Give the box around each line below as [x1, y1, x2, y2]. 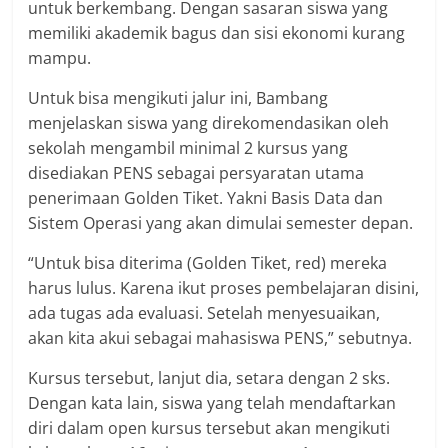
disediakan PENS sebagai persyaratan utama [28, 161, 365, 184]
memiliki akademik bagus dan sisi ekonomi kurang [28, 21, 406, 44]
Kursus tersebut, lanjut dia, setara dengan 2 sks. [28, 366, 391, 389]
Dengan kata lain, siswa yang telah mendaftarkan [28, 391, 397, 414]
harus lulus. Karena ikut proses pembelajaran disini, [28, 276, 420, 299]
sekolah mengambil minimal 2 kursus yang [28, 136, 349, 159]
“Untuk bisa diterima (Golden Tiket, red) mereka [28, 251, 388, 274]
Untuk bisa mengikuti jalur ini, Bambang [28, 86, 329, 109]
